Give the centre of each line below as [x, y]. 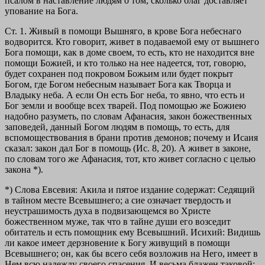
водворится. [30, 42]
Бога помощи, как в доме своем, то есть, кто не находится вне [130, 53]
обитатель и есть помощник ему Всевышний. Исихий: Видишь [132, 232]
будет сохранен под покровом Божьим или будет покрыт [119, 74]
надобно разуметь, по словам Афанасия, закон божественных [128, 117]
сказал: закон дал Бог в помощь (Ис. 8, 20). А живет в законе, [128, 148]
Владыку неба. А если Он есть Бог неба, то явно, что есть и [125, 95]
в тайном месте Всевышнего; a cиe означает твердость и [118, 201]
